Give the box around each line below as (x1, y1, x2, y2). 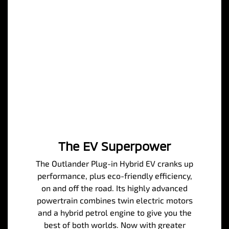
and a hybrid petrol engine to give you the (37, 208, 192, 218)
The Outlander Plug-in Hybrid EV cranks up (36, 158, 193, 169)
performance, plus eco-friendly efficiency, (37, 171, 192, 181)
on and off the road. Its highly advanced (41, 183, 188, 193)
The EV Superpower (58, 139, 171, 154)
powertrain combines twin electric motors (36, 195, 193, 205)
